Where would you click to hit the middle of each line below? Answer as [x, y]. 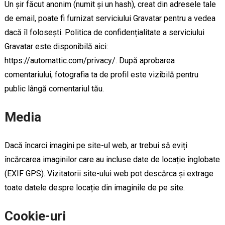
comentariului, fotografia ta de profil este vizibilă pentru [101, 75]
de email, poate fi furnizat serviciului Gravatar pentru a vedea [110, 18]
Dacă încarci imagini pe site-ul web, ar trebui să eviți [96, 145]
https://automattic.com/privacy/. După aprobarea [89, 61]
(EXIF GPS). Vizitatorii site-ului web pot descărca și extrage [109, 174]
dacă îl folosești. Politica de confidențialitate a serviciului [104, 32]
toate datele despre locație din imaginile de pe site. [94, 188]
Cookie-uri [35, 216]
